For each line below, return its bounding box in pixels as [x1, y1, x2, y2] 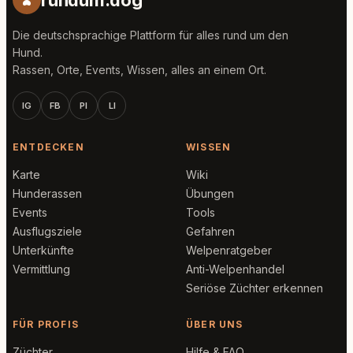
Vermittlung [13, 262, 70, 276]
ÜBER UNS [186, 318, 243, 330]
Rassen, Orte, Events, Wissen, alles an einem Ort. [13, 63, 266, 76]
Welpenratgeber [186, 243, 272, 257]
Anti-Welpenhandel [186, 262, 284, 276]
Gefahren [186, 225, 235, 238]
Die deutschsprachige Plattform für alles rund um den [13, 28, 288, 42]
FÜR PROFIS [13, 318, 79, 330]
